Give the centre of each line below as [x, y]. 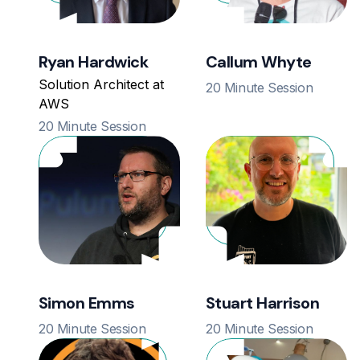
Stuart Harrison [263, 303]
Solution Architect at [101, 85]
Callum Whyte [259, 62]
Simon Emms [87, 303]
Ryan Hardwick [94, 62]
